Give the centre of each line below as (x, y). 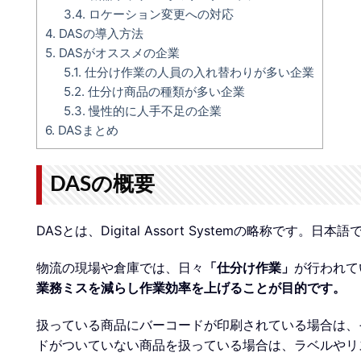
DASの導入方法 (100, 34)
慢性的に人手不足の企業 (153, 111)
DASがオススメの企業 (118, 53)
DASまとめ (87, 131)
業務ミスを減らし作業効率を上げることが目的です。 (191, 287)
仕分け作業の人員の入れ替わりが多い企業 (197, 73)
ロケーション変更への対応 (159, 15)
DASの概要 (102, 185)
